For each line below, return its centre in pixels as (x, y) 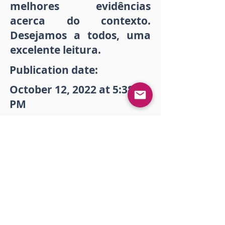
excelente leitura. (55, 50)
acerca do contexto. (80, 21)
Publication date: (54, 70)
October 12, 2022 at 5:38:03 (79, 90)
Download (80, 133)
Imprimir (80, 164)
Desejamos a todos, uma (80, 36)
